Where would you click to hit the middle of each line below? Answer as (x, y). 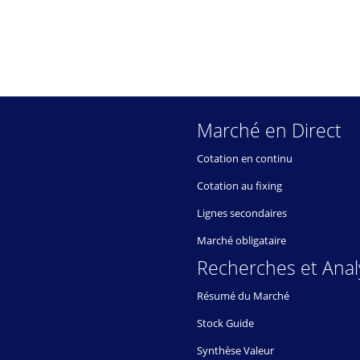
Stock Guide (225, 323)
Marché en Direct (269, 131)
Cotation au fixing (239, 186)
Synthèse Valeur (235, 351)
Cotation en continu (245, 159)
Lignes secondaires (242, 213)
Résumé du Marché (243, 296)
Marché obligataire (241, 241)
